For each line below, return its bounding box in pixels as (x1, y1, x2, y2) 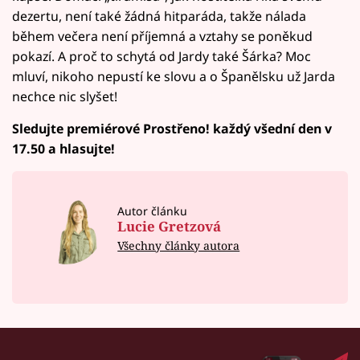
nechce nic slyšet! (12, 87, 117, 105)
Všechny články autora (117, 237, 240, 253)
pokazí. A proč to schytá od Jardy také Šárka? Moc (12, 47, 311, 65)
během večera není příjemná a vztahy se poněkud (12, 27, 313, 45)
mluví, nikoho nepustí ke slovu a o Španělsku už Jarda (12, 67, 335, 85)
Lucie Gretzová (117, 216, 222, 235)
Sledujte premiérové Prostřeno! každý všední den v (12, 119, 332, 137)
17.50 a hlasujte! (12, 139, 115, 157)
